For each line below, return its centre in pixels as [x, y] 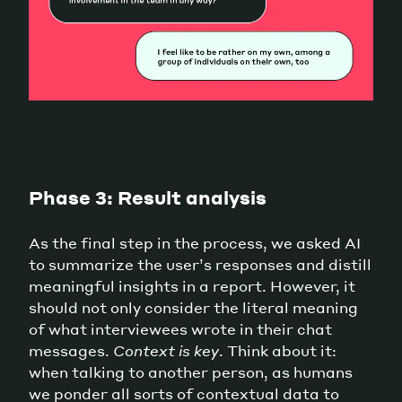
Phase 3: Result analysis [148, 197]
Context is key [166, 350]
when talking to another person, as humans [191, 371]
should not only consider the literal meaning [193, 307]
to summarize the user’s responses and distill [200, 264]
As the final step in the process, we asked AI [195, 242]
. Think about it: [278, 350]
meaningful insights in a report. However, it [192, 285]
